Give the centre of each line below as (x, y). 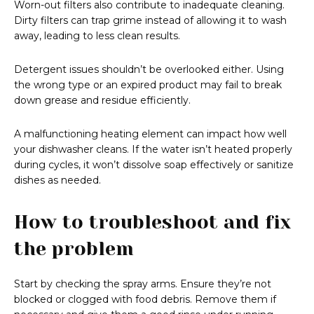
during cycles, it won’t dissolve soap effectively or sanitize (154, 165)
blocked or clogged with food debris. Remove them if (145, 300)
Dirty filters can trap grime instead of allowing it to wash (150, 21)
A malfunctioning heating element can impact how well (150, 134)
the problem (74, 249)
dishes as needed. (57, 180)
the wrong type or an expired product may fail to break (148, 85)
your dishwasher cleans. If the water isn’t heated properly (153, 150)
